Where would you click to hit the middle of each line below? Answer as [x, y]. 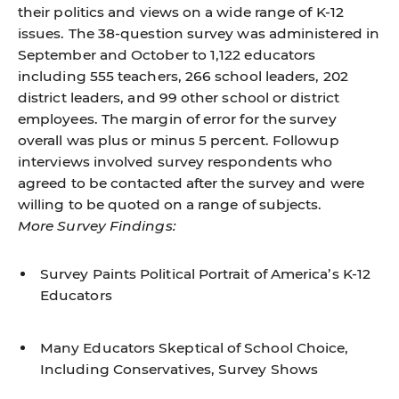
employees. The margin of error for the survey [177, 119]
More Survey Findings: [97, 226]
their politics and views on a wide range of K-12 [181, 12]
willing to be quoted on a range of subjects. [170, 204]
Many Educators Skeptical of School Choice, [195, 348]
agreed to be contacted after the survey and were [191, 183]
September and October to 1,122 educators [167, 55]
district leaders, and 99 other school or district [179, 98]
